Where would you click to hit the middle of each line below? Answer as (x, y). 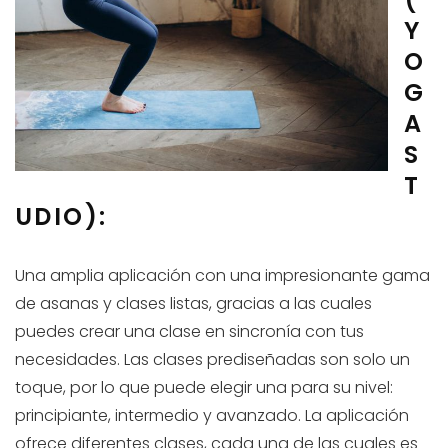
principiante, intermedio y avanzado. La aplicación (212, 416)
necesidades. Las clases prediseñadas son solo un (212, 360)
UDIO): (61, 217)
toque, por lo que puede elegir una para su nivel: (204, 388)
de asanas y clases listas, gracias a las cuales (193, 304)
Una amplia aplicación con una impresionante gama (222, 276)
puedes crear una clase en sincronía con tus (189, 332)
